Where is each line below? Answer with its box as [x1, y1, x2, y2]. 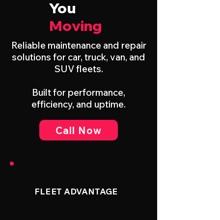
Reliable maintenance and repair [11, 39, 146, 51]
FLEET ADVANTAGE [34, 186, 118, 196]
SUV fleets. [54, 63, 103, 75]
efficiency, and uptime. [31, 98, 126, 110]
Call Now [55, 124, 102, 137]
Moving [49, 17, 102, 34]
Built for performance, [32, 86, 125, 98]
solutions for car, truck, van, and [12, 51, 145, 63]
